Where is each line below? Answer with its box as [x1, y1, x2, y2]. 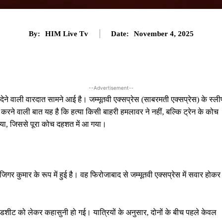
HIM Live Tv [45, 29, 88, 38]
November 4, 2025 [133, 29, 194, 38]
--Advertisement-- [88, 84, 134, 91]
